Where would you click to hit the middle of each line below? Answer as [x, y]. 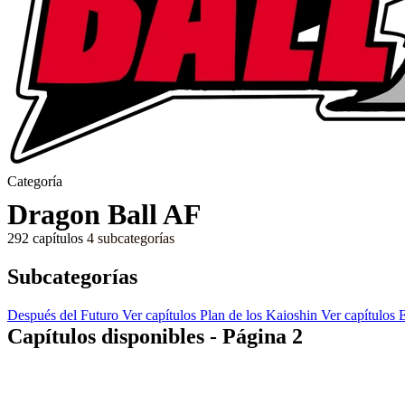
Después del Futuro [63, 315]
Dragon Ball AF [104, 214]
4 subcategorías [131, 238]
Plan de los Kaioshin [259, 315]
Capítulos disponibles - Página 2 [155, 336]
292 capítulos [45, 238]
